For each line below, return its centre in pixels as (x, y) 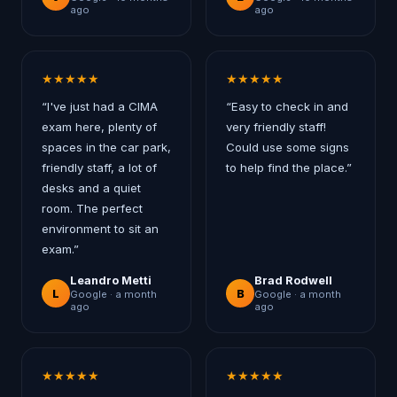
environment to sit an (100, 229)
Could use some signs (288, 147)
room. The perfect (92, 208)
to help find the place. (286, 167)
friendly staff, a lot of (99, 167)
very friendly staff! (276, 127)
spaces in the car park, (106, 147)
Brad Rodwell (293, 280)
